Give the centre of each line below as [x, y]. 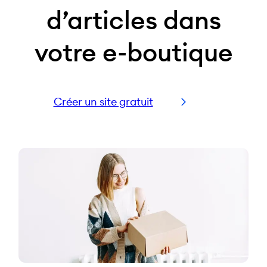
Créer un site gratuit [103, 102]
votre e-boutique [133, 52]
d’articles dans [133, 20]
